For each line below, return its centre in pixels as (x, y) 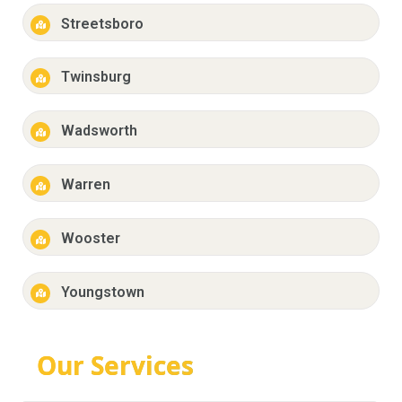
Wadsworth (99, 131)
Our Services (115, 365)
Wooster (90, 239)
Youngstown (102, 292)
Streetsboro (102, 23)
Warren (85, 185)
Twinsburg (96, 77)
